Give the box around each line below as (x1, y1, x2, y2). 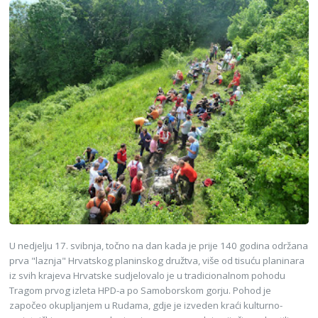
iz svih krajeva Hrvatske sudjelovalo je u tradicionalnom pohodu (9, 268, 286, 282)
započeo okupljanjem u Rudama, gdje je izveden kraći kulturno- (9, 298, 283, 312)
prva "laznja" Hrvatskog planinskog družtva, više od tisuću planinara (9, 253, 305, 267)
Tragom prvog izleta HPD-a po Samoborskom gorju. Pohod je (9, 283, 272, 297)
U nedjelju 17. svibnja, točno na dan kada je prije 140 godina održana (9, 238, 309, 252)
